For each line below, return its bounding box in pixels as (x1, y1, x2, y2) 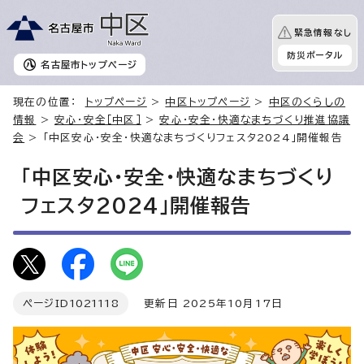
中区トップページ (165, 97, 251, 108)
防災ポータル (286, 50, 343, 59)
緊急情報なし (293, 28, 352, 37)
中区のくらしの (268, 97, 346, 108)
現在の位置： (13, 97, 85, 108)
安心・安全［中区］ (54, 115, 141, 126)
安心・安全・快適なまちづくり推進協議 (159, 115, 351, 126)
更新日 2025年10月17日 (128, 298, 284, 310)
